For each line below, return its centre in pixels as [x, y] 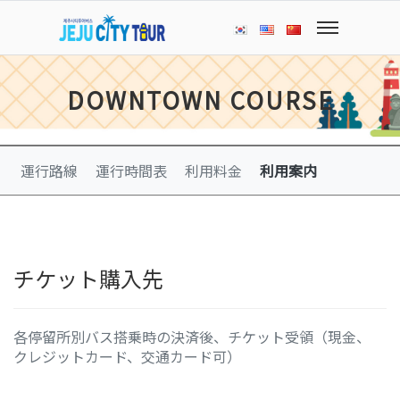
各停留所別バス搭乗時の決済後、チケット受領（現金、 [192, 337]
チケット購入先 [88, 278]
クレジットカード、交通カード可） [127, 356]
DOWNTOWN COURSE [200, 100]
